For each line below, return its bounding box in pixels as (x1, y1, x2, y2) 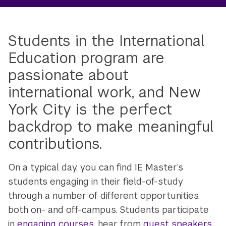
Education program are (8, 48, 165, 67)
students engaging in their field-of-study (8, 175, 184, 187)
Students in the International (8, 31, 205, 50)
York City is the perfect (8, 99, 173, 119)
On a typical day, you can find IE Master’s (8, 161, 184, 173)
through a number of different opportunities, (8, 189, 200, 201)
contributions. (8, 134, 107, 153)
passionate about (8, 65, 129, 84)
